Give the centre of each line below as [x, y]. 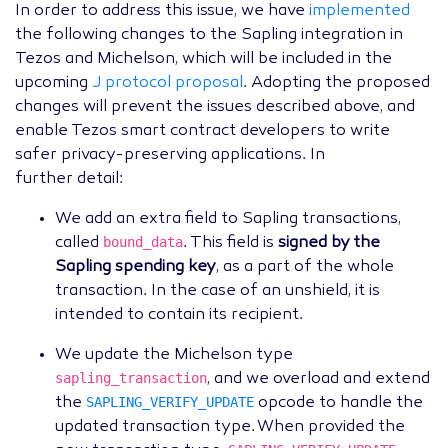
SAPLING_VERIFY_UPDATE [170, 402]
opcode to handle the [338, 403]
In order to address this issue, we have [162, 11]
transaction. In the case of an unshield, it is [217, 291]
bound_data [143, 242]
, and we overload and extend [318, 379]
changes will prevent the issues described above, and [215, 107]
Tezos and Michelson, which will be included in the [203, 59]
